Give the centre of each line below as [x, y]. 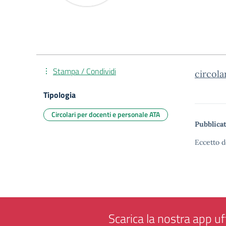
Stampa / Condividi [84, 71]
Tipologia [60, 95]
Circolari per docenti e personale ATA [106, 114]
